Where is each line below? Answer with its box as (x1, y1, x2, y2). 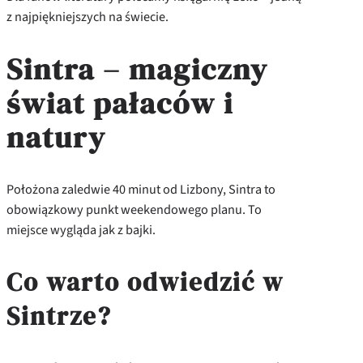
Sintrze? (6, 298, 112, 333)
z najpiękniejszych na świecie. (6, 7, 169, 27)
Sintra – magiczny (6, 48, 268, 90)
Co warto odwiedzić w (6, 264, 284, 299)
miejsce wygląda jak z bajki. (6, 220, 156, 240)
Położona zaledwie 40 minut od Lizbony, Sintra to (6, 180, 275, 199)
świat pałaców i (6, 82, 233, 124)
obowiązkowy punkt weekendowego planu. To (6, 200, 262, 220)
